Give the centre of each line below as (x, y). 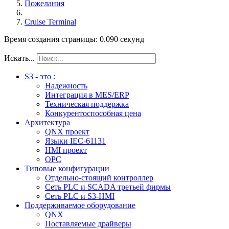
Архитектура (47, 122)
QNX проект (67, 131)
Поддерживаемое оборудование (80, 205)
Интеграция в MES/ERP (87, 95)
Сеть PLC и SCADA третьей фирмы (108, 187)
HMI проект (66, 150)
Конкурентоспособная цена (93, 113)
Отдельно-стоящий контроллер (99, 177)
